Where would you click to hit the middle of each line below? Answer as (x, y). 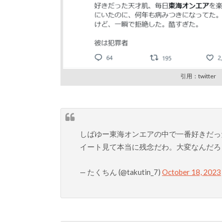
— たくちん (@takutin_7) (121, 172)
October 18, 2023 (192, 172)
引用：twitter (198, 76)
